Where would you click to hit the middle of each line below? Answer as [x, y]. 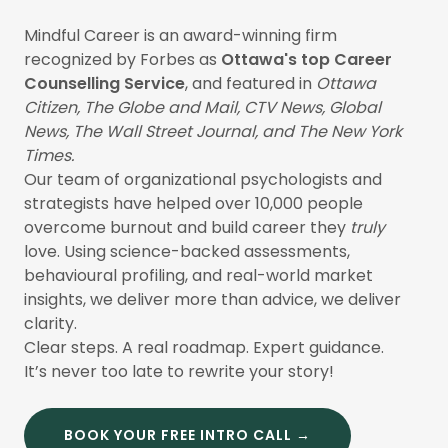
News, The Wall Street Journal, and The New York [213, 131]
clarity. [50, 323]
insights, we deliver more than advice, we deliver [212, 299]
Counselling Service [104, 83]
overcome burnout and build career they [187, 227]
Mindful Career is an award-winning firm [180, 35]
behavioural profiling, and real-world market [198, 275]
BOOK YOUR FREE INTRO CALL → [187, 435]
